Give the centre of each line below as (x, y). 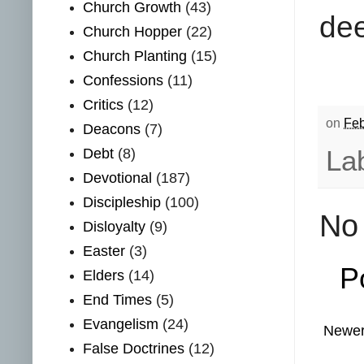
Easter (104, 251)
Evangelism (121, 325)
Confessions (123, 81)
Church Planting (135, 56)
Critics (104, 105)
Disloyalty (115, 227)
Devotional (118, 178)
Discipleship (122, 203)
